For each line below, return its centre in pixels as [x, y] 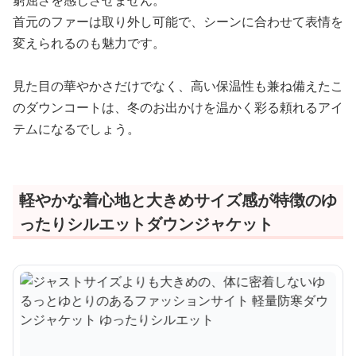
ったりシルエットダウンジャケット [146, 224]
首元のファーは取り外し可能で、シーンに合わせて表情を [178, 21]
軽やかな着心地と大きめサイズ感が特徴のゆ [178, 200]
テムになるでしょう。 [76, 129]
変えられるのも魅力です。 [89, 43]
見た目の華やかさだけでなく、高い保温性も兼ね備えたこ [178, 86]
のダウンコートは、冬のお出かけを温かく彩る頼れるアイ [178, 107]
